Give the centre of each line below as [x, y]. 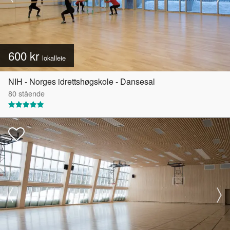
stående [31, 93]
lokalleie [54, 58]
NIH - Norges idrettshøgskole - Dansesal [82, 82]
